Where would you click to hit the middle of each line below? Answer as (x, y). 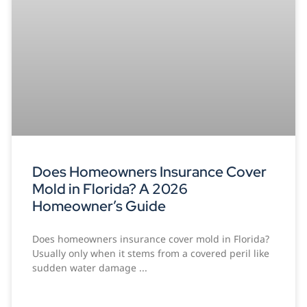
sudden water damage (85, 267)
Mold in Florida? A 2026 (110, 188)
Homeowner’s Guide (99, 206)
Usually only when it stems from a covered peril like (150, 253)
